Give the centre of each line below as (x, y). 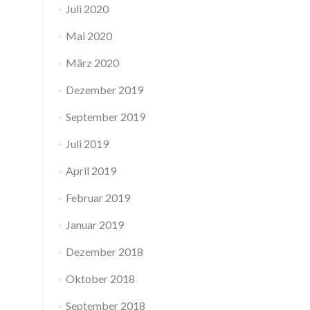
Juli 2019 (87, 144)
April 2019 (91, 171)
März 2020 (92, 63)
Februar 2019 (98, 198)
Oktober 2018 (100, 279)
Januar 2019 (94, 225)
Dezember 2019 (104, 90)
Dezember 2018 (104, 252)
